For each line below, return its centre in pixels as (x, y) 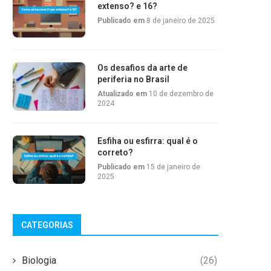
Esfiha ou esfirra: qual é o (148, 141)
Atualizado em (123, 94)
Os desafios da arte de (142, 68)
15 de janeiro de (173, 167)
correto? (115, 153)
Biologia (39, 261)
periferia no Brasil (133, 80)
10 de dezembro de (181, 94)
